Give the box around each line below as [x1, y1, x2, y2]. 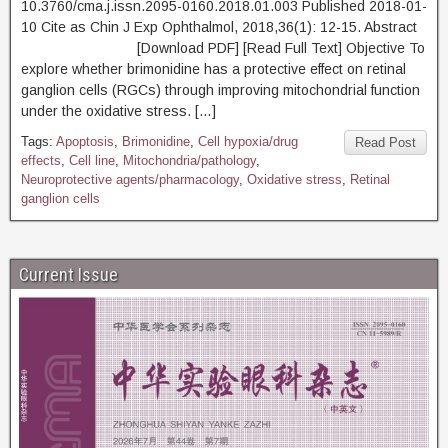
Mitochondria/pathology [123, 153, 256, 168]
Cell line [69, 153, 115, 168]
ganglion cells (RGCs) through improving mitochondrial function [21, 82, 420, 98]
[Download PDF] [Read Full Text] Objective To [21, 40, 425, 56]
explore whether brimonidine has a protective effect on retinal [21, 61, 406, 77]
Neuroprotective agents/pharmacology [21, 172, 239, 187]
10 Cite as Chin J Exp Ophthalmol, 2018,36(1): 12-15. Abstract [21, 19, 417, 35]
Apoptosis [56, 134, 114, 149]
